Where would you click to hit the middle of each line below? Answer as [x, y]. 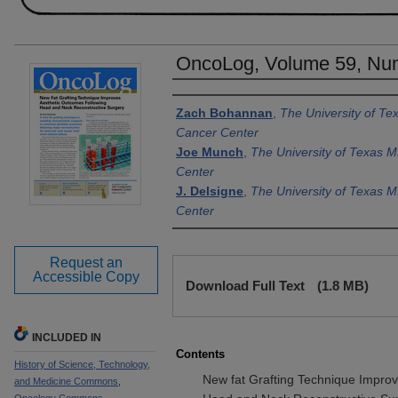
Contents [200, 354]
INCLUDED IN [67, 338]
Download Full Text [247, 286]
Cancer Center [217, 132]
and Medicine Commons [66, 381]
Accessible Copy [86, 277]
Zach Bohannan [224, 113]
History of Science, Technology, [82, 364]
